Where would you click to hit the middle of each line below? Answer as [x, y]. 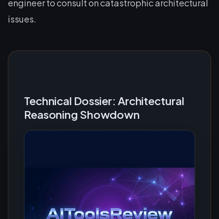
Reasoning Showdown [82, 114]
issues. [22, 19]
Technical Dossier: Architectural [104, 101]
